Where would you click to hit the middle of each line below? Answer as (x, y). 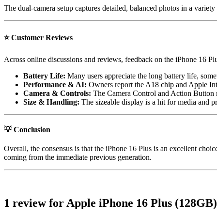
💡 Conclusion (27, 130)
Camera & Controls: (57, 93)
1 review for (35, 203)
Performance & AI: (55, 84)
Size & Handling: (51, 102)
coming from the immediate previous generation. (78, 157)
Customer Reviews (42, 37)
